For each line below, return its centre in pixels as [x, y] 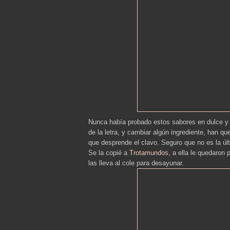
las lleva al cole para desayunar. [136, 163]
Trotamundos [149, 152]
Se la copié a [109, 152]
